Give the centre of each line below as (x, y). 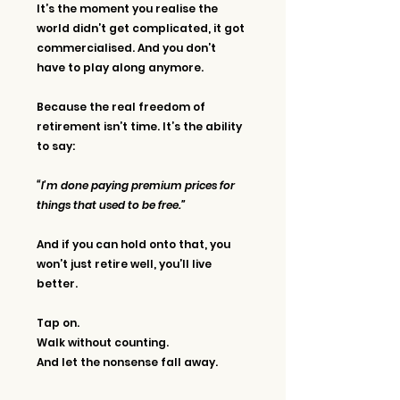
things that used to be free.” (111, 204)
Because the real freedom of (122, 106)
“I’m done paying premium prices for (137, 185)
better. (57, 283)
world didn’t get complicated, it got (142, 28)
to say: (56, 146)
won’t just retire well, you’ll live (125, 263)
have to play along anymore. (120, 67)
